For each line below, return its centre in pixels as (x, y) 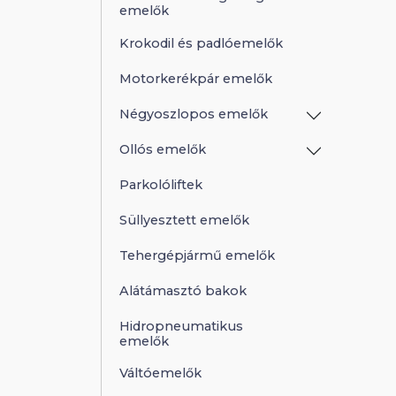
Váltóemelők (160, 373)
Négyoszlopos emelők (194, 114)
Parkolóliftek (161, 184)
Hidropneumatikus (181, 326)
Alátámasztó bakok (183, 290)
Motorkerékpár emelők (196, 78)
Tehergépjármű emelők (197, 255)
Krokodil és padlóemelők (201, 43)
